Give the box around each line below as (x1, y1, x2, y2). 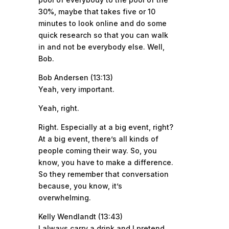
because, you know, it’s (38, 181, 122, 190)
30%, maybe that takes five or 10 (38, 7, 155, 16)
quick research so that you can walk (38, 31, 168, 39)
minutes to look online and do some (38, 19, 167, 28)
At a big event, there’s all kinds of (38, 134, 158, 143)
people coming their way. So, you (38, 146, 157, 155)
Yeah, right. (38, 104, 79, 112)
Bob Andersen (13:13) (38, 73, 113, 82)
